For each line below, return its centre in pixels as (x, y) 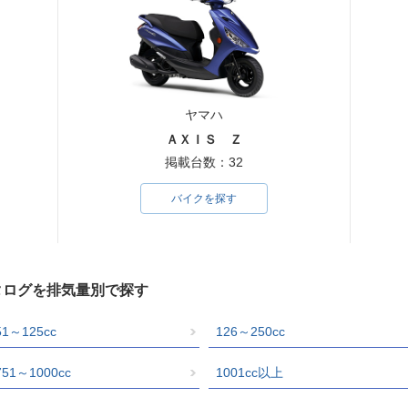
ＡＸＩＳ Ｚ (204, 139)
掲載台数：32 (204, 162)
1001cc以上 (249, 372)
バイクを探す (204, 198)
